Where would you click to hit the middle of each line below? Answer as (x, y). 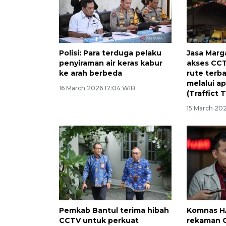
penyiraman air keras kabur (111, 63)
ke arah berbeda (91, 73)
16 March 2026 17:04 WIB (97, 88)
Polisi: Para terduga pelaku (110, 53)
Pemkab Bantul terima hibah (114, 211)
